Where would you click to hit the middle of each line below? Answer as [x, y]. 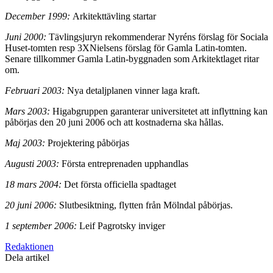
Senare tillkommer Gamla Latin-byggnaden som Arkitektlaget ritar [132, 58]
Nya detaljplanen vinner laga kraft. [133, 90]
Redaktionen [29, 246]
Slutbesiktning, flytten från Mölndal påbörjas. [145, 205]
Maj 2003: [25, 143]
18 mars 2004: [33, 184]
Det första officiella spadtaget [119, 184]
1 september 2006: [41, 225]
